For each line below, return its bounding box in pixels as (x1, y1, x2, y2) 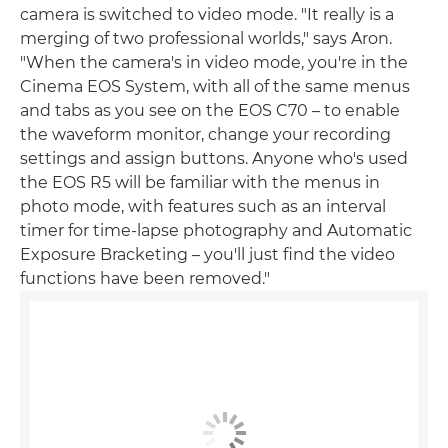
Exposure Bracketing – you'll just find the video (20, 244, 395, 264)
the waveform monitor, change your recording (20, 124, 391, 144)
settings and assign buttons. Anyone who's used (20, 148, 408, 168)
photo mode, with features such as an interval (20, 196, 386, 216)
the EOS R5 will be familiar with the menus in (20, 172, 380, 192)
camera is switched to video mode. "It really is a (20, 4, 394, 24)
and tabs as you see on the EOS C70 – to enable (20, 100, 400, 120)
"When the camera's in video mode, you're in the (20, 52, 408, 72)
